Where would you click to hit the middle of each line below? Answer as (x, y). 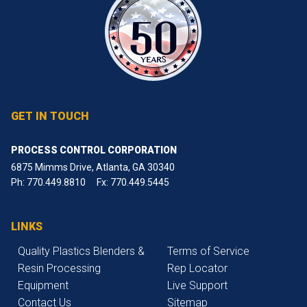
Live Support (197, 286)
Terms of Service (208, 251)
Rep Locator (197, 269)
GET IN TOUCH (50, 116)
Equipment (43, 286)
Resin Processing (59, 269)
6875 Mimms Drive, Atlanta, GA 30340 (93, 168)
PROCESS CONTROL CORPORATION (94, 150)
